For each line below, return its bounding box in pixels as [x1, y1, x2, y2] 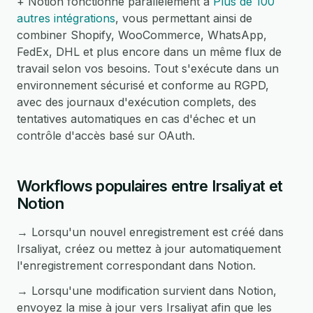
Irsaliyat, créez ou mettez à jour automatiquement [17, 242, 281, 256]
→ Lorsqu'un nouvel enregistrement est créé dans [17, 225, 284, 239]
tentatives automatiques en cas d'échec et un [17, 112, 256, 126]
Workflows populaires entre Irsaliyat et [17, 177, 283, 195]
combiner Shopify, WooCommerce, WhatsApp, [17, 28, 267, 42]
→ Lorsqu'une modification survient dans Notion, [17, 284, 277, 298]
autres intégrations [17, 11, 115, 25]
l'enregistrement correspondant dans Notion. [17, 259, 256, 272]
